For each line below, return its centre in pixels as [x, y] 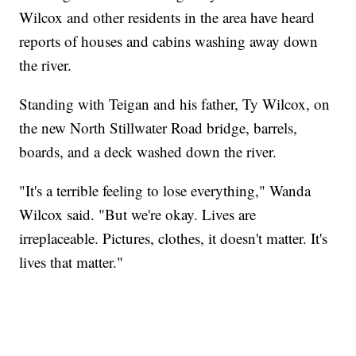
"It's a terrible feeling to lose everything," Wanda [165, 191]
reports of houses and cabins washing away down [169, 41]
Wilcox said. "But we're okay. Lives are [138, 215]
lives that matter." [72, 262]
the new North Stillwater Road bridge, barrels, [159, 128]
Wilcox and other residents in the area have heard [167, 17]
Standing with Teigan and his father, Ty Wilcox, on [175, 104]
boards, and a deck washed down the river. [148, 152]
